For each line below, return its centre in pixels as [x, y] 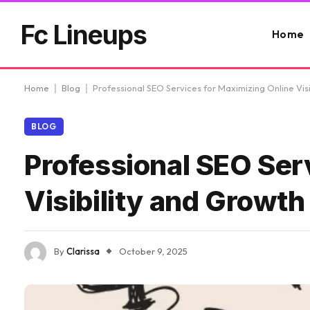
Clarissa [83, 252]
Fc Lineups [84, 35]
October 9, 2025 [153, 252]
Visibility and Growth [165, 201]
